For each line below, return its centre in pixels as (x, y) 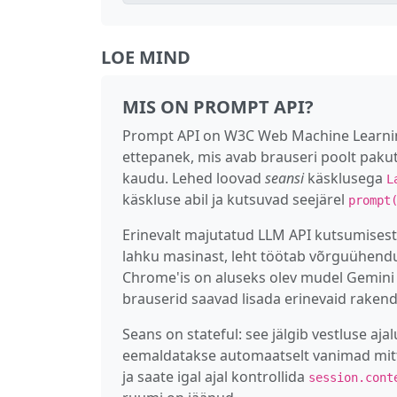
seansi (284, 178)
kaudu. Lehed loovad (194, 178)
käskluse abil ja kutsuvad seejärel (235, 199)
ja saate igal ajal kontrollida (215, 376)
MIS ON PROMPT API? (218, 106)
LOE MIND (146, 57)
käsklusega (345, 178)
